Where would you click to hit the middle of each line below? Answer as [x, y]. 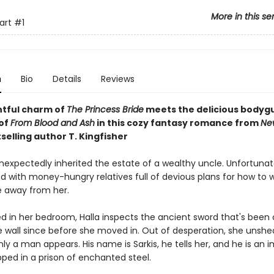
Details [67, 79]
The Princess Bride [105, 109]
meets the [170, 109]
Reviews [117, 79]
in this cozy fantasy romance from [178, 123]
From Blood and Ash [52, 123]
